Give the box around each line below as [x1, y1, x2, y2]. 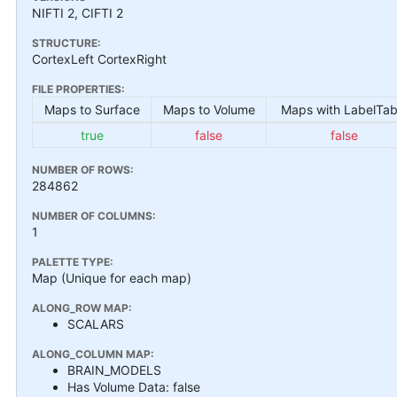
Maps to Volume [162, 101, 255, 117]
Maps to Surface [43, 101, 140, 117]
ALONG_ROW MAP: [32, 300, 132, 315]
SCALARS [67, 315, 124, 331]
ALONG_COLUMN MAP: [32, 346, 154, 361]
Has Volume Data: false [67, 378, 200, 394]
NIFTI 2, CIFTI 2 [32, 4, 123, 20]
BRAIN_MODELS [67, 362, 161, 378]
